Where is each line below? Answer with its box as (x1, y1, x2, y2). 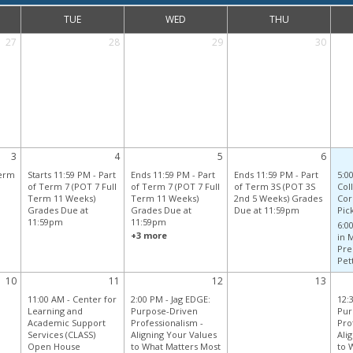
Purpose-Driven (130, 305, 198, 318)
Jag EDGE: (170, 293, 210, 306)
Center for (72, 293, 117, 306)
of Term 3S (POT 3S (233, 180, 315, 193)
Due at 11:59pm (233, 204, 299, 217)
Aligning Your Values (130, 329, 217, 341)
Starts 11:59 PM (27, 169, 91, 181)
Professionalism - (130, 317, 203, 329)
